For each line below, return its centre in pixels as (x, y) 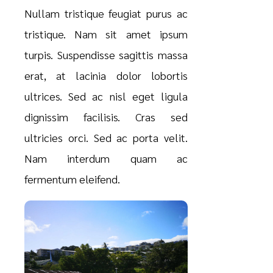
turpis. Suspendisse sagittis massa (106, 55)
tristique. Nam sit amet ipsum (106, 34)
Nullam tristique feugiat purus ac (106, 13)
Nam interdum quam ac (106, 158)
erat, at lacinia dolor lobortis (106, 75)
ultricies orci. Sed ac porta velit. (106, 137)
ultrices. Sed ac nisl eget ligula (106, 96)
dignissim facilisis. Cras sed (106, 117)
